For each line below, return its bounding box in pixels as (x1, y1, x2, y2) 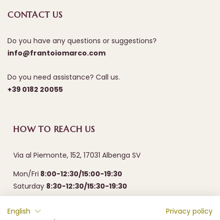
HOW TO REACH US (13, 123, 95, 135)
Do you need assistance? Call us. (7, 72, 120, 82)
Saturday (13, 181, 46, 191)
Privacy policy (166, 206, 213, 216)
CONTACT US (7, 9, 63, 20)
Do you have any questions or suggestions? (7, 36, 157, 46)
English (7, 206, 30, 216)
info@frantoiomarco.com (7, 48, 106, 58)
